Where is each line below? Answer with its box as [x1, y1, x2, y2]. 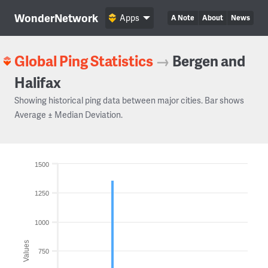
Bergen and [172, 51, 245, 71]
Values [22, 239, 31, 262]
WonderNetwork [14, 10, 98, 25]
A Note [171, 13, 194, 23]
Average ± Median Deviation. [14, 109, 123, 120]
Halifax [14, 72, 61, 92]
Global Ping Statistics [14, 51, 153, 71]
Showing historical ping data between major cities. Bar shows [14, 95, 244, 106]
